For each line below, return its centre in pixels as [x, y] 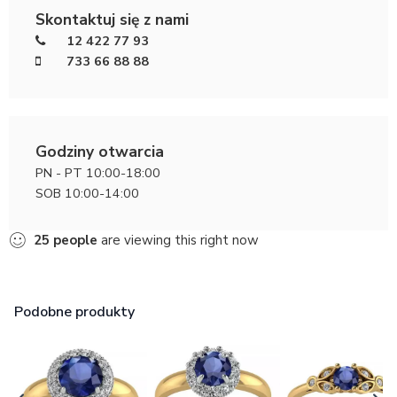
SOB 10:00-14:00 [87, 193]
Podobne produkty [74, 311]
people [75, 240]
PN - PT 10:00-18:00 [98, 172]
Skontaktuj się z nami [112, 19]
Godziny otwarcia [100, 151]
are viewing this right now [178, 240]
